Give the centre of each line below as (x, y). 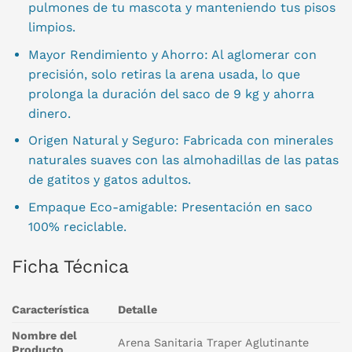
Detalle (138, 310)
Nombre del (44, 336)
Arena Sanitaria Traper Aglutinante (214, 343)
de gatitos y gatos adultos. (109, 180)
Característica (50, 310)
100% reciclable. (77, 226)
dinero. (49, 113)
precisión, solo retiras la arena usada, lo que (164, 74)
